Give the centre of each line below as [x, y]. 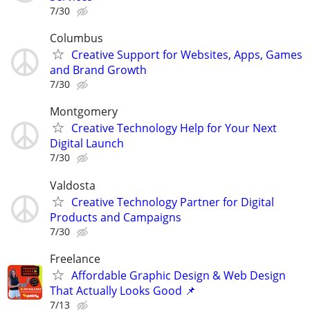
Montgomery [84, 112]
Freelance [75, 258]
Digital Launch [87, 144]
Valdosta [73, 185]
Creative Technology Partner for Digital [173, 202]
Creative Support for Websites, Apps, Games [187, 55]
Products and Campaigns [116, 217]
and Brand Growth [98, 70]
